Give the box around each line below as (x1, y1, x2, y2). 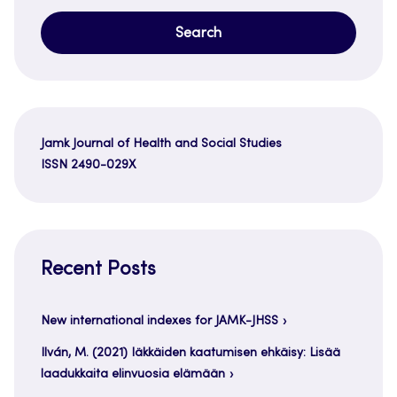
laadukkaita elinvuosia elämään (41, 368, 225, 381)
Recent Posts (41, 260, 156, 280)
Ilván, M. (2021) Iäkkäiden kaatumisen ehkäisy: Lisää (41, 346, 340, 360)
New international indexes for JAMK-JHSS (41, 315, 278, 328)
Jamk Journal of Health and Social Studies (41, 137, 282, 151)
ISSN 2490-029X (41, 159, 136, 172)
